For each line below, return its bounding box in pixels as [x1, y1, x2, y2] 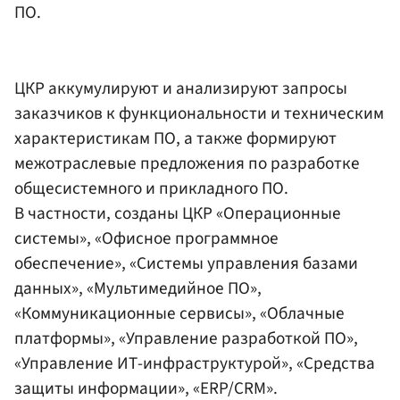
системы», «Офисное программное [14, 226, 279, 252]
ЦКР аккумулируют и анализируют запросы [14, 76, 347, 102]
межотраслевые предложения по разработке [14, 151, 360, 177]
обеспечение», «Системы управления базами [14, 251, 358, 277]
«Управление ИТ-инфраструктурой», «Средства [14, 351, 375, 377]
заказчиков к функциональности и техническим [14, 101, 384, 127]
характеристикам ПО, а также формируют [14, 126, 337, 152]
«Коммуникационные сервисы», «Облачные [14, 301, 345, 327]
